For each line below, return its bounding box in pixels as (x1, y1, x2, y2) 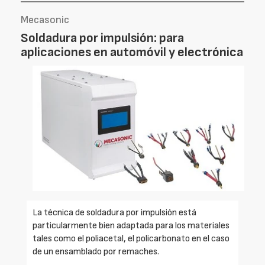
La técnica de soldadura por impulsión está (33, 207, 196, 219)
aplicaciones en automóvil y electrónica (21, 44, 243, 60)
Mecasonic (21, 14, 69, 26)
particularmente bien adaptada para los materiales (33, 220, 230, 232)
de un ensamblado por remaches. (33, 246, 159, 258)
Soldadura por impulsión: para (21, 30, 184, 46)
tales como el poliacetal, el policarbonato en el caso (33, 233, 230, 245)
